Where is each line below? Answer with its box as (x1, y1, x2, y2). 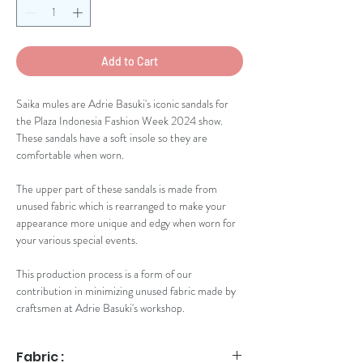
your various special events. (16, 232, 140, 249)
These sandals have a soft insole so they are (16, 130, 207, 147)
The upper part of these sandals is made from (16, 181, 217, 198)
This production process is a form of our (16, 266, 192, 283)
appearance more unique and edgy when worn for (16, 215, 236, 232)
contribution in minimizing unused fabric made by (16, 283, 236, 300)
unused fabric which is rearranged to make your (16, 198, 226, 215)
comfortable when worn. (16, 147, 124, 164)
